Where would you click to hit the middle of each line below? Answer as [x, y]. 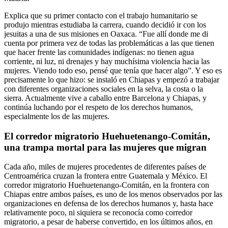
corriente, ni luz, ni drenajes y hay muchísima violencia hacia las [107, 61]
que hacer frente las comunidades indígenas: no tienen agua [99, 52]
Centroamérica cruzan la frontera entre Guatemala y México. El [106, 176]
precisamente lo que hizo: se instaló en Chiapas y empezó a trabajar [112, 79]
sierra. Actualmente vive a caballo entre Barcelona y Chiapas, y [105, 98]
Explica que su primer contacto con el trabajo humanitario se [101, 15]
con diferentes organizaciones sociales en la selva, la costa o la [104, 89]
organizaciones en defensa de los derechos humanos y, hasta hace [109, 204]
